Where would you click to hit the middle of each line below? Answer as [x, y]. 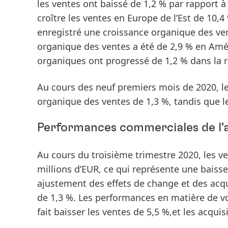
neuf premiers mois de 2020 [156, 87]
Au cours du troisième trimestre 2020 [118, 155]
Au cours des [66, 87]
